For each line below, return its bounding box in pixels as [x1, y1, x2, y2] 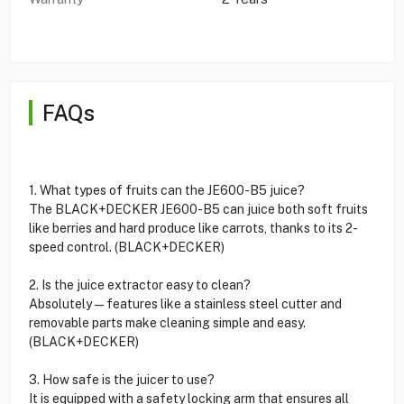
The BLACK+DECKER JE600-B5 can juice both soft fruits [28, 201, 368, 216]
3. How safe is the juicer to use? [28, 372, 215, 387]
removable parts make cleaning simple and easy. [28, 315, 306, 330]
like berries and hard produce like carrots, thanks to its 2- [28, 220, 358, 235]
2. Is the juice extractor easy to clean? [28, 277, 251, 292]
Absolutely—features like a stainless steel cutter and [28, 296, 342, 311]
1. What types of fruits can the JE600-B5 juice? [28, 182, 305, 197]
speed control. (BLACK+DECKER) [28, 239, 225, 254]
